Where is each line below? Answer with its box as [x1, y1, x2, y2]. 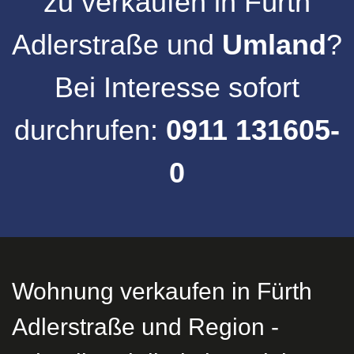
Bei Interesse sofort [55, 71, 299, 104]
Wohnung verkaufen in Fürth [12, 278, 312, 304]
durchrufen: [14, 114, 166, 146]
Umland [222, 28, 326, 61]
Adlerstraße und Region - [12, 314, 279, 340]
